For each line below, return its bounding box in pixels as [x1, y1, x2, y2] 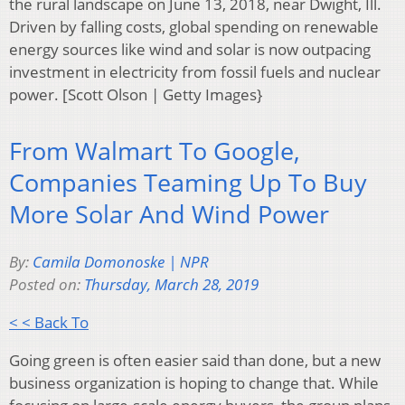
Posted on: [9, 273, 84, 295]
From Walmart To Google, [9, 134, 300, 168]
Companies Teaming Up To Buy [9, 165, 367, 200]
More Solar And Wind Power [9, 197, 329, 231]
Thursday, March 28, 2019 [84, 273, 259, 295]
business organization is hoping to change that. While [9, 372, 379, 393]
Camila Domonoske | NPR [33, 250, 209, 272]
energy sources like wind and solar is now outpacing [9, 38, 371, 60]
